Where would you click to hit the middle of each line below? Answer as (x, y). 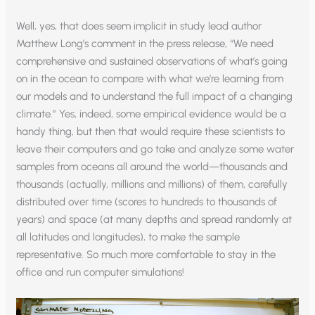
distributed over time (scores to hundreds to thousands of (147, 201)
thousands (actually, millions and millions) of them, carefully (152, 184)
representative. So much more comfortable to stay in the (146, 254)
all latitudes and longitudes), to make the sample (128, 237)
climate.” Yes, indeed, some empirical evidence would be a (152, 114)
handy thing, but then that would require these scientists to (151, 131)
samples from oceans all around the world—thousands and (152, 166)
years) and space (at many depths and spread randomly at (154, 219)
